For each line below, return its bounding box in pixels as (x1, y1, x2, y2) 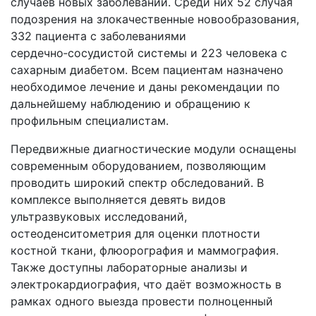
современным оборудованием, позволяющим (11, 159, 266, 173)
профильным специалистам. (11, 114, 169, 128)
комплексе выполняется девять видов (11, 193, 226, 207)
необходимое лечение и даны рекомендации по (11, 80, 280, 94)
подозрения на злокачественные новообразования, (11, 12, 299, 26)
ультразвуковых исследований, (11, 209, 187, 224)
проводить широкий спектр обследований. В (11, 176, 264, 190)
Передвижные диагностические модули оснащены (11, 142, 296, 156)
